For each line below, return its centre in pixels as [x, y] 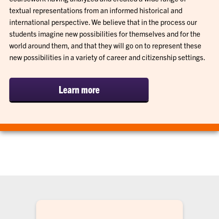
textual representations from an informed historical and [96, 10]
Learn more [79, 89]
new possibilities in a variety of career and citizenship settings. [108, 57]
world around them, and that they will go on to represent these [106, 45]
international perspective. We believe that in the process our [103, 22]
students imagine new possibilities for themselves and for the [105, 33]
